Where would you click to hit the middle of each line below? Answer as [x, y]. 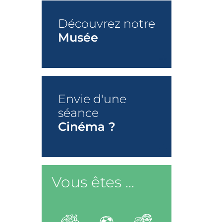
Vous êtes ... [93, 182]
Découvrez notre [106, 24]
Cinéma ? [86, 127]
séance [78, 113]
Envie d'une [92, 99]
